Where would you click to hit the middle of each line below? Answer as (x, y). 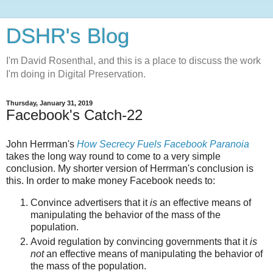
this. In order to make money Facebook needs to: (111, 180)
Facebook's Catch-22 (74, 115)
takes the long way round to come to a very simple (113, 156)
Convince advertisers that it (90, 202)
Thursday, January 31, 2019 (49, 103)
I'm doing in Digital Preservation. (76, 74)
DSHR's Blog (68, 36)
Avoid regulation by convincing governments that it (140, 241)
